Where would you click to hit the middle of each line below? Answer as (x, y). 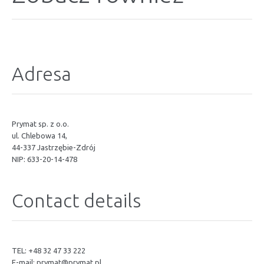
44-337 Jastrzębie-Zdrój (54, 147)
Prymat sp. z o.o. (40, 124)
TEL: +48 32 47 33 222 (49, 250)
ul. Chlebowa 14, (39, 136)
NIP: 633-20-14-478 (44, 159)
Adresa (42, 74)
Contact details (76, 200)
